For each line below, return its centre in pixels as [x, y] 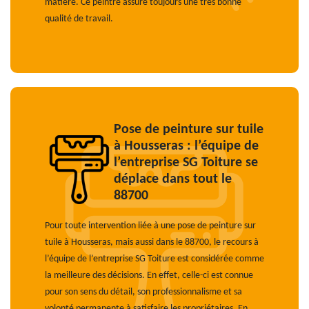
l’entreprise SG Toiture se [186, 163]
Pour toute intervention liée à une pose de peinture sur [150, 226]
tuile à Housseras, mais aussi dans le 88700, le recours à [152, 242]
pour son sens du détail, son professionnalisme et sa [143, 292]
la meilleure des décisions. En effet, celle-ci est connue [149, 276]
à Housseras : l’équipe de [186, 146]
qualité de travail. [79, 19]
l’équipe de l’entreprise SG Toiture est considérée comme [154, 259]
